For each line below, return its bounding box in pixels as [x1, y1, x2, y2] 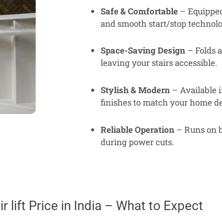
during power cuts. [101, 136, 174, 148]
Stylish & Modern [101, 84, 170, 96]
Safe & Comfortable [101, 5, 178, 17]
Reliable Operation [101, 123, 174, 135]
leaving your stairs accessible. [101, 57, 217, 69]
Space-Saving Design [101, 45, 185, 56]
